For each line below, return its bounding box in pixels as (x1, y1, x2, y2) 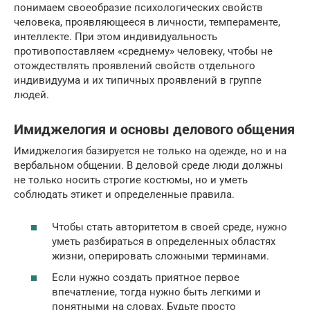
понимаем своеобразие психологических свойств (14, 1, 263, 15)
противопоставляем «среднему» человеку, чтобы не (14, 45, 273, 58)
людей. (14, 89, 49, 102)
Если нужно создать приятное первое (52, 271, 239, 284)
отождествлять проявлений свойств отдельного (14, 60, 255, 73)
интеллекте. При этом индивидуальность (14, 30, 217, 44)
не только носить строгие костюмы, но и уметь (14, 174, 248, 187)
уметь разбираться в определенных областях (52, 235, 275, 248)
